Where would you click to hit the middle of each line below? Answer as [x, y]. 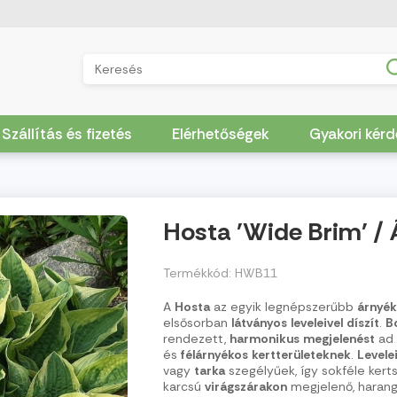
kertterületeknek [301, 354]
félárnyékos [214, 354]
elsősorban [195, 322]
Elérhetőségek [221, 134]
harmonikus [265, 338]
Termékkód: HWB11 [220, 272]
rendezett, [195, 338]
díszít [363, 322]
